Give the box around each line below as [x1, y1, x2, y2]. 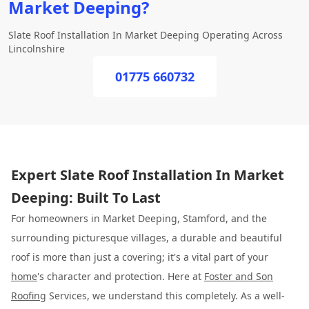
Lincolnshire [8, 42, 65, 55]
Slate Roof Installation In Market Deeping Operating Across [8, 28, 283, 41]
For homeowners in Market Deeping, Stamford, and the [11, 212, 267, 225]
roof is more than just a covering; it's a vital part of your [11, 250, 268, 263]
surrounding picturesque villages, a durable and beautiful [11, 231, 282, 244]
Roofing [11, 289, 46, 302]
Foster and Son [204, 270, 273, 283]
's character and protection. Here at [37, 270, 204, 283]
